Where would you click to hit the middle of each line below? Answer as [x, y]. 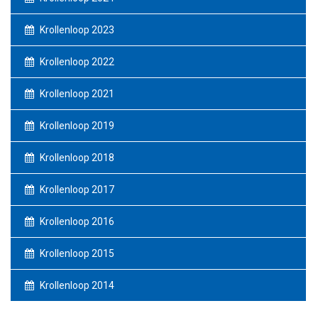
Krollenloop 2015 [76, 253]
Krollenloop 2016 [76, 221]
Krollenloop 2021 [76, 94]
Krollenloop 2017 [76, 190]
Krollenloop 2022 [76, 62]
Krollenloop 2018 [76, 158]
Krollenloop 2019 [76, 126]
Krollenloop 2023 [76, 30]
